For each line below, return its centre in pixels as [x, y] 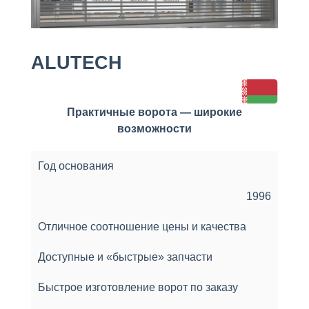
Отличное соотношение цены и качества [142, 226]
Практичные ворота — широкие [154, 112]
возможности [154, 128]
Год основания [76, 166]
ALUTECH [77, 62]
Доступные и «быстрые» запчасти [125, 257]
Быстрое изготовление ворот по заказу [138, 287]
